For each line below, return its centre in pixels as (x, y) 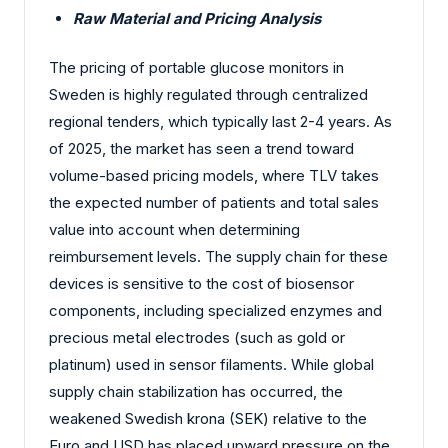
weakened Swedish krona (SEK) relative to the (208, 419)
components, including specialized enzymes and (215, 311)
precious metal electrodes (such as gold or (197, 338)
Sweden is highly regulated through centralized (208, 95)
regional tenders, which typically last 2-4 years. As (220, 122)
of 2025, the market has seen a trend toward (201, 149)
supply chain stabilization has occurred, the (196, 392)
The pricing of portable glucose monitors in (196, 68)
